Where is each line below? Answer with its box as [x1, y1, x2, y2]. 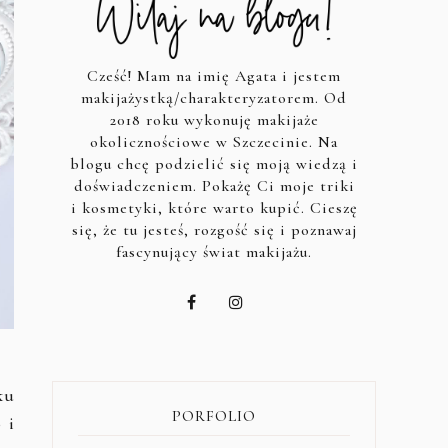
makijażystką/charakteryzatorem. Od [81, 87, 347, 108]
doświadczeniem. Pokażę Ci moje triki [73, 175, 355, 196]
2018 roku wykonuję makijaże [109, 109, 319, 130]
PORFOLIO [172, 406, 256, 425]
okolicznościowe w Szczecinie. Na [90, 131, 338, 152]
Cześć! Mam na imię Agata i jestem [87, 65, 341, 86]
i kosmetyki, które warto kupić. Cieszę [70, 197, 358, 218]
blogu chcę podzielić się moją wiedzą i [70, 153, 358, 174]
